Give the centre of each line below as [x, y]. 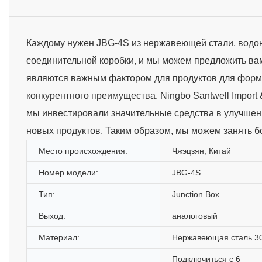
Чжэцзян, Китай [201, 151]
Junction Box [196, 194]
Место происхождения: [83, 151]
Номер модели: [68, 172]
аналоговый [195, 216]
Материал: [59, 237]
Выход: [52, 216]
